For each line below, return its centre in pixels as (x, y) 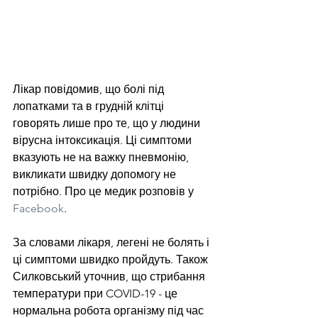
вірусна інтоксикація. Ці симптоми (104, 140)
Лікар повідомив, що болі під (90, 89)
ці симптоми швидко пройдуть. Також (112, 259)
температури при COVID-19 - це (97, 293)
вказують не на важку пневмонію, (102, 157)
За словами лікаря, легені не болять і (113, 242)
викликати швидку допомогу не (96, 174)
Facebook (38, 208)
